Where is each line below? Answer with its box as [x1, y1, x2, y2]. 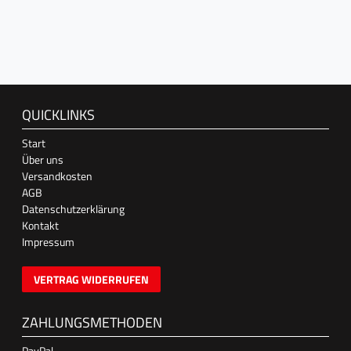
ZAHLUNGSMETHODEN [22, 312, 162, 334]
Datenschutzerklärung [22, 201, 125, 218]
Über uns [22, 151, 63, 168]
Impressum [22, 233, 74, 251]
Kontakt [22, 217, 59, 234]
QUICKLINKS [22, 104, 95, 126]
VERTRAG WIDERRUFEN [34, 271, 149, 288]
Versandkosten [22, 168, 92, 185]
